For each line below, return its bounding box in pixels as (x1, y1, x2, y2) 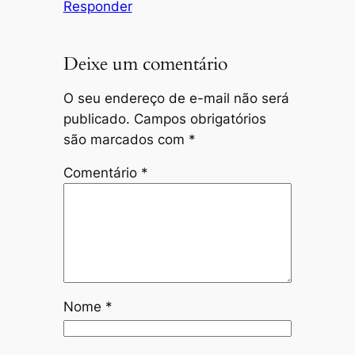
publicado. (63, 110, 130, 127)
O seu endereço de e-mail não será (63, 90, 289, 106)
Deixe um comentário (63, 51, 227, 76)
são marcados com (63, 131, 189, 147)
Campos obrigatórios (133, 110, 266, 127)
